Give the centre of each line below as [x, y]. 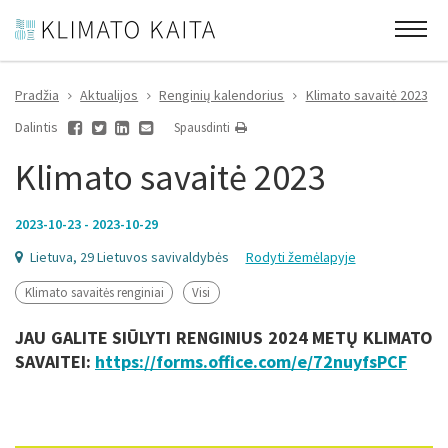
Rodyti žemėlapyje [300, 256]
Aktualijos [109, 95]
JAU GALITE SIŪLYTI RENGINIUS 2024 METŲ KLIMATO [224, 337]
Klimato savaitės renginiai [94, 292]
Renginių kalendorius [222, 95]
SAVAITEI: [55, 361]
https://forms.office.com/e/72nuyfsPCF [251, 361]
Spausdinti [203, 127]
